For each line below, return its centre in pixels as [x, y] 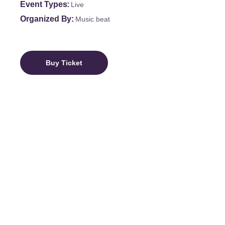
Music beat [93, 19]
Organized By [46, 19]
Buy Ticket [64, 63]
